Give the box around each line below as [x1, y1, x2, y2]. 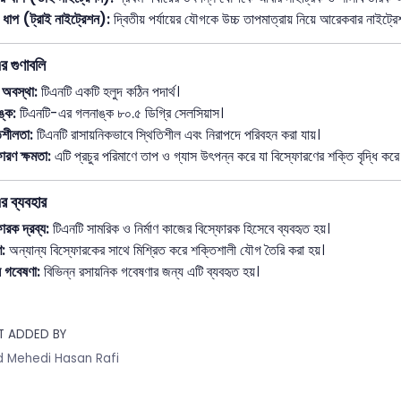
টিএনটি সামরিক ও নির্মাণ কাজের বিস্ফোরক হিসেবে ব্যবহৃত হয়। [49, 218, 330, 239]
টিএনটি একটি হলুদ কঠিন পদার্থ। [38, 81, 180, 102]
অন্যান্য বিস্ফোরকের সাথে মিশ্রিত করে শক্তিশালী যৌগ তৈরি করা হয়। [5, 239, 325, 260]
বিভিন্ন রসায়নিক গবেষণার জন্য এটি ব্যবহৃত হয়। [40, 260, 260, 282]
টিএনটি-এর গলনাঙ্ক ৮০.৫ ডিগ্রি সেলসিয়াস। [16, 102, 224, 124]
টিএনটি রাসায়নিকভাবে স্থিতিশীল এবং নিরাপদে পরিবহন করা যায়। [33, 124, 320, 145]
